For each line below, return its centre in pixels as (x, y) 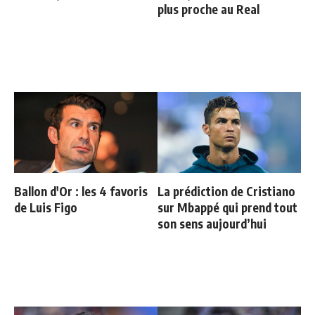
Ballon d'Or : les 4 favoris (81, 192)
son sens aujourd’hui (212, 224)
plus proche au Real (208, 9)
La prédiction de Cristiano (226, 192)
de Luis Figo (46, 208)
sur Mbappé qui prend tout (227, 208)
